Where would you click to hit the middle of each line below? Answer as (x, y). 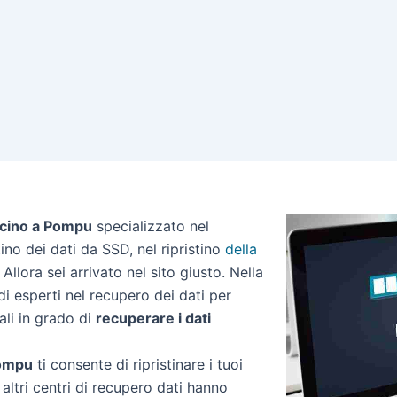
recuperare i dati (153, 318)
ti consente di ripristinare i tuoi (138, 364)
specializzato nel (151, 226)
